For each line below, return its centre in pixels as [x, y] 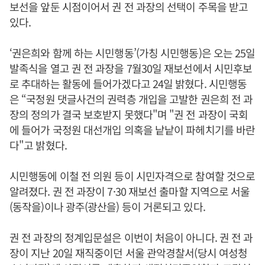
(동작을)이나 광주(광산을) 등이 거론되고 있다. [107, 206]
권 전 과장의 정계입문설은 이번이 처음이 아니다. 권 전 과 [131, 237]
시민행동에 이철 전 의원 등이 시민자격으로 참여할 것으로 [132, 176]
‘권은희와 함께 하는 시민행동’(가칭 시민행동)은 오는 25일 [132, 53]
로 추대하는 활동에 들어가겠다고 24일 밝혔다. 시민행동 [128, 83]
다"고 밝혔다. [38, 145]
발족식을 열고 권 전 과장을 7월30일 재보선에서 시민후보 [131, 68]
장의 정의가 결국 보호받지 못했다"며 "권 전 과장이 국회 [129, 114]
